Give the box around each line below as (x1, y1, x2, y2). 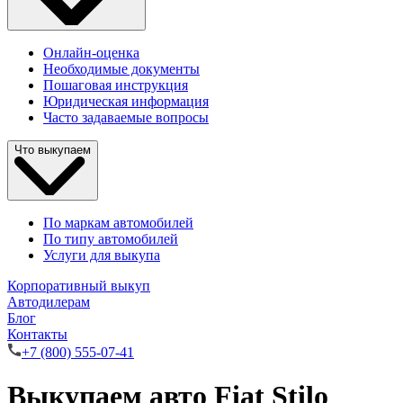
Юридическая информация (43, 94, 209, 110)
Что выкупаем (14, 143, 91, 157)
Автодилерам (7, 293, 90, 309)
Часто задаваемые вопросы (43, 110, 209, 126)
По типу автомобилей (43, 230, 178, 246)
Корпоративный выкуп (7, 277, 150, 293)
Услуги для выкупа (43, 246, 160, 263)
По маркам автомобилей (43, 214, 193, 230)
